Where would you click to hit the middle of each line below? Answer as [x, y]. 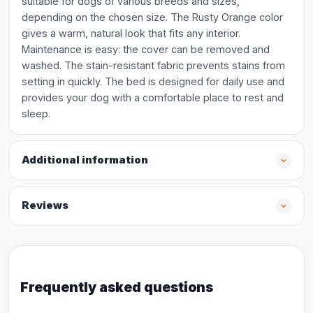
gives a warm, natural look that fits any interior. [131, 33]
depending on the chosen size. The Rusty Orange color [152, 17]
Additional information [85, 160]
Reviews [45, 205]
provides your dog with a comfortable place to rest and [153, 97]
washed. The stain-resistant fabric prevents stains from [153, 65]
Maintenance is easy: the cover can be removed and [146, 49]
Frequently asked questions [117, 287]
